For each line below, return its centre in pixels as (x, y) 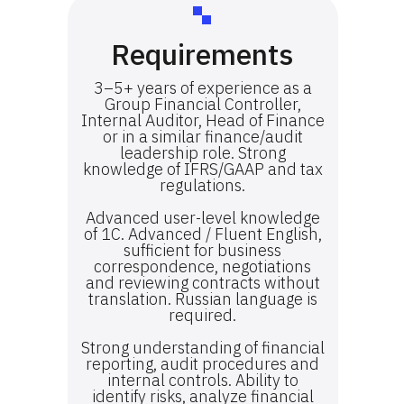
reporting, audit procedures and (202, 364)
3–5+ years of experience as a (202, 88)
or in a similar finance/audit (202, 137)
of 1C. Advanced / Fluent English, (202, 234)
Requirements (202, 54)
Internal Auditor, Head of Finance (202, 120)
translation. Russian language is (202, 299)
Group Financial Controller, (202, 104)
